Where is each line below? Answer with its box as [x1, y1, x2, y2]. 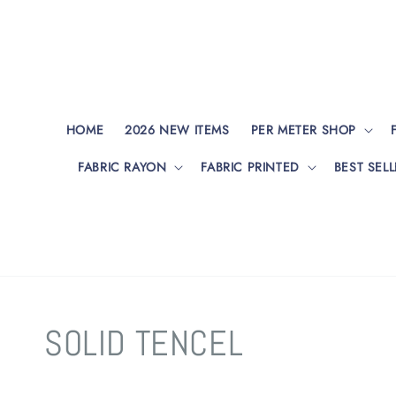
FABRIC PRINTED [201, 157, 300, 176]
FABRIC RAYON [78, 157, 167, 176]
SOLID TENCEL [44, 320, 244, 366]
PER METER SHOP [250, 120, 356, 139]
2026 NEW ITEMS [125, 120, 230, 139]
